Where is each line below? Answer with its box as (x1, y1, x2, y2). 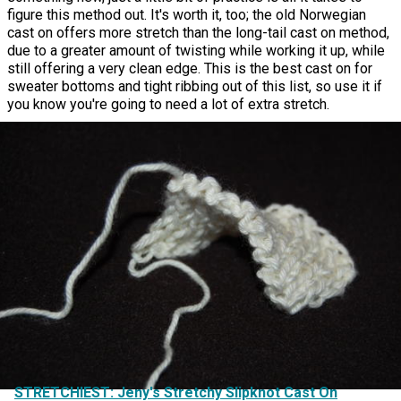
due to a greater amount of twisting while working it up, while (7, 41, 385, 59)
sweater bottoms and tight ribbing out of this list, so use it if (7, 77, 382, 95)
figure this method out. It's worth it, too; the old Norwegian (7, 5, 366, 23)
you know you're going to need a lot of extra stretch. (7, 95, 329, 113)
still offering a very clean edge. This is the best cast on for (7, 59, 372, 77)
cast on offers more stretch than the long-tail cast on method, (7, 23, 389, 41)
